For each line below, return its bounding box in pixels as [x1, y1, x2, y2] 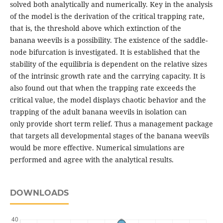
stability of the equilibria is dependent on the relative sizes [9, 59, 207, 69]
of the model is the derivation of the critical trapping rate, [9, 11, 205, 21]
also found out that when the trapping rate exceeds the [9, 83, 196, 93]
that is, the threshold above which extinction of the [9, 23, 181, 33]
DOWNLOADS [9, 188, 69, 198]
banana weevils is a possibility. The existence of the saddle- [9, 35, 208, 45]
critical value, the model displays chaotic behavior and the [9, 95, 206, 105]
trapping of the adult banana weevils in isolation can [9, 107, 187, 117]
